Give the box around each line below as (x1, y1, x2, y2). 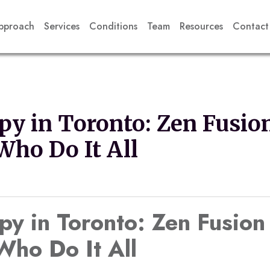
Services (44, 19, 80, 33)
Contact (233, 19, 269, 33)
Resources (180, 19, 223, 33)
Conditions (89, 19, 137, 33)
